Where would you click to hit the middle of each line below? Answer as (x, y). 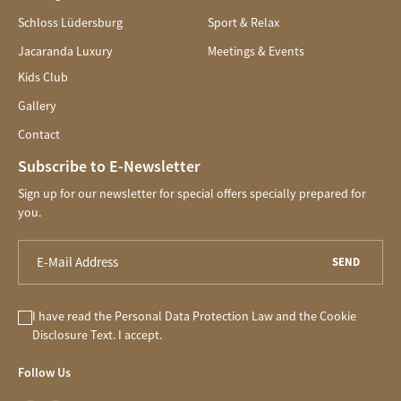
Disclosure (60, 334)
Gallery (37, 105)
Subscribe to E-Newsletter (109, 166)
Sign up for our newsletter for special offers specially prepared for (192, 193)
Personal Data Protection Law (194, 316)
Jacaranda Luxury (65, 51)
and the (296, 316)
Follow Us (44, 372)
